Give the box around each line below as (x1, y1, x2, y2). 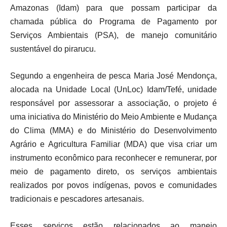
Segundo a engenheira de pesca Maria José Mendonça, (10, 71, 217, 81)
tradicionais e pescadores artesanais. (10, 195, 144, 204)
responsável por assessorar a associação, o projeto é (10, 99, 217, 108)
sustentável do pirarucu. (10, 45, 96, 54)
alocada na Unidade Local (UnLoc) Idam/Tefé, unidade (10, 85, 217, 94)
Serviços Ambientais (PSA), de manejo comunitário (10, 31, 217, 40)
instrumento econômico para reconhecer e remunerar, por (10, 154, 217, 163)
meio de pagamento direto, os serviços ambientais (10, 167, 217, 176)
